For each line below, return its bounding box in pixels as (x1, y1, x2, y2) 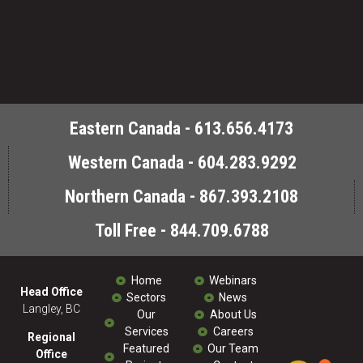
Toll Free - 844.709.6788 (94, 220, 269, 241)
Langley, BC (23, 302, 80, 315)
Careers (212, 325, 254, 338)
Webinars (209, 274, 257, 287)
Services (124, 325, 169, 338)
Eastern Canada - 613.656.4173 (70, 118, 293, 139)
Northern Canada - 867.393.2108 (65, 186, 298, 207)
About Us (209, 308, 257, 321)
